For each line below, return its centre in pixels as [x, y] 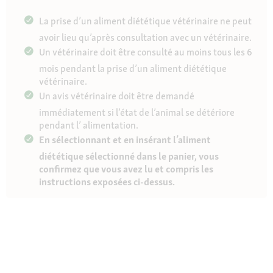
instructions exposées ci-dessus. [107, 182]
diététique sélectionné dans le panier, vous [129, 156]
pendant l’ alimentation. [89, 125]
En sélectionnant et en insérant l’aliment [125, 140]
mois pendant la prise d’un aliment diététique [133, 69]
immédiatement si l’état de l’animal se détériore [137, 112]
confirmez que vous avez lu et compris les [126, 169]
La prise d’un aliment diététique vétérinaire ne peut [145, 21]
